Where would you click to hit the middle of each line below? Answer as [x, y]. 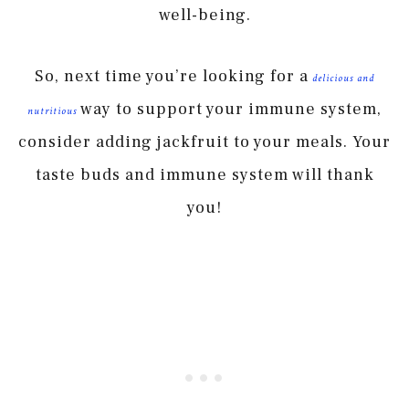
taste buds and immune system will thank [204, 175]
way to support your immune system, [229, 110]
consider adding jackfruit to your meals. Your [204, 142]
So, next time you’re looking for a [172, 77]
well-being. [204, 15]
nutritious [52, 111]
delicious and [341, 79]
